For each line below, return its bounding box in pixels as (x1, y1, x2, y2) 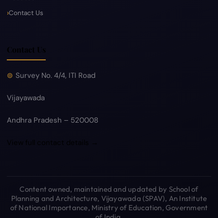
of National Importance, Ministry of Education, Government (10, 202, 208, 212)
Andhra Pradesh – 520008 (7, 115, 98, 125)
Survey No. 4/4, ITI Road (16, 70, 95, 80)
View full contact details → (7, 137, 98, 147)
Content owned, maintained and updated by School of (19, 184, 199, 194)
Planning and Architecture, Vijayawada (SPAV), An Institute (11, 193, 207, 203)
